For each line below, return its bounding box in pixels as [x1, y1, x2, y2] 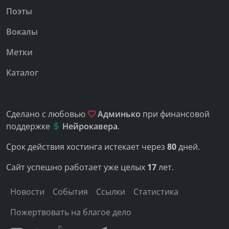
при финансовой [141, 108, 210, 120]
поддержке [6, 121, 52, 132]
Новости [10, 186, 44, 198]
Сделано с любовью [6, 108, 87, 120]
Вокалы [6, 26, 38, 38]
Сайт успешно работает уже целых [6, 162, 147, 173]
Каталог [6, 67, 38, 79]
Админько [96, 108, 141, 120]
